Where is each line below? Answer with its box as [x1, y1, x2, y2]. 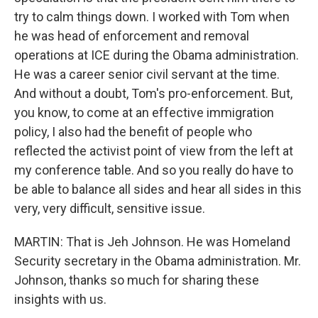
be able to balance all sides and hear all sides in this [14, 182, 302, 197]
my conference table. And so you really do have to [14, 163, 293, 177]
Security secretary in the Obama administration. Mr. [14, 253, 301, 268]
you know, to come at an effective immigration [14, 105, 274, 120]
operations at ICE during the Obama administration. [14, 48, 299, 62]
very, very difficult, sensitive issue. [14, 201, 205, 216]
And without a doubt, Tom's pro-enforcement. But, [14, 86, 292, 101]
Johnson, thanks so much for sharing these [14, 273, 259, 287]
